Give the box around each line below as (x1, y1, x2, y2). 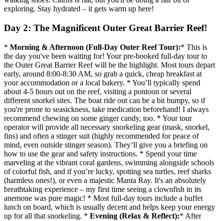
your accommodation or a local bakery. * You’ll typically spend (4, 78, 200, 87)
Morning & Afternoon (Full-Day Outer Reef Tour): (10, 42, 181, 51)
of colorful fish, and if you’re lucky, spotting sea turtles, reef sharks (4, 167, 211, 176)
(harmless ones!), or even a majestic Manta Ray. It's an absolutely (4, 176, 206, 184)
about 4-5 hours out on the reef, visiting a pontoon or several (4, 87, 191, 96)
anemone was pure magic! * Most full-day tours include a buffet (4, 193, 203, 202)
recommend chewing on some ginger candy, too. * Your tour (4, 113, 192, 122)
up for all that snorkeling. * (4, 211, 90, 220)
